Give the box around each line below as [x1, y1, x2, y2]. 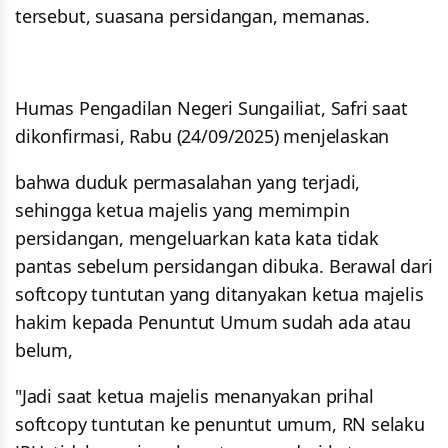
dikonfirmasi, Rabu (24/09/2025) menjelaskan [15, 124, 390, 149]
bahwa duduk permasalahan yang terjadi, [15, 170, 361, 195]
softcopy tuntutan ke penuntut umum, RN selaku [15, 412, 425, 437]
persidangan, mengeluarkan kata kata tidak [15, 226, 379, 251]
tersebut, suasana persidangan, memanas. [15, 4, 375, 29]
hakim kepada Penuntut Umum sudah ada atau [15, 310, 411, 335]
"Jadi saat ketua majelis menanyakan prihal [15, 384, 374, 409]
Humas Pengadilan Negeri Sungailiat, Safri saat [15, 96, 408, 121]
